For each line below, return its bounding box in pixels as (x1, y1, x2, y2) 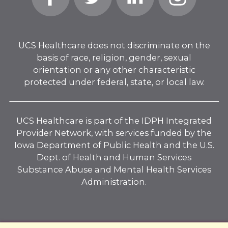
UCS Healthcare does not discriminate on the (18, 40, 210, 50)
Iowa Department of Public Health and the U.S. (14, 139, 214, 150)
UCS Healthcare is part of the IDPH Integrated (16, 115, 212, 126)
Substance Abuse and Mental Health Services (17, 164, 211, 175)
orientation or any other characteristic (33, 64, 195, 75)
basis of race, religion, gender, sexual (37, 52, 191, 63)
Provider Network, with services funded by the (16, 127, 212, 138)
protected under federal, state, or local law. (23, 76, 205, 87)
